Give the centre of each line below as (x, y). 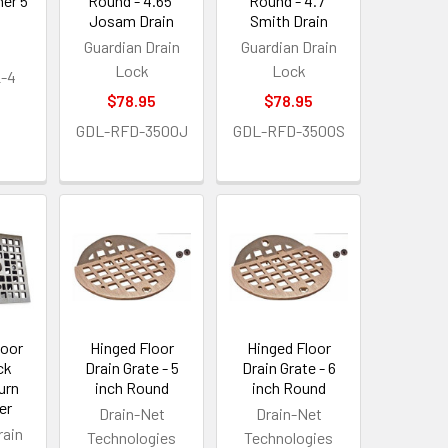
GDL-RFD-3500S (288, 131)
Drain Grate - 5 (131, 368)
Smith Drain (288, 21)
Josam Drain (132, 21)
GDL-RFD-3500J (131, 131)
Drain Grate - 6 (288, 368)
